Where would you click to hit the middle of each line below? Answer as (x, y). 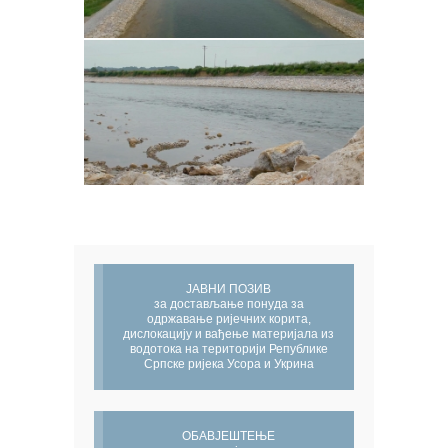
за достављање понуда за (228, 304)
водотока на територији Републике (228, 349)
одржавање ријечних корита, (228, 319)
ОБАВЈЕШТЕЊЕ (228, 436)
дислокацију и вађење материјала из (228, 334)
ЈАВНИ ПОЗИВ (228, 289)
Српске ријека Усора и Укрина (228, 364)
